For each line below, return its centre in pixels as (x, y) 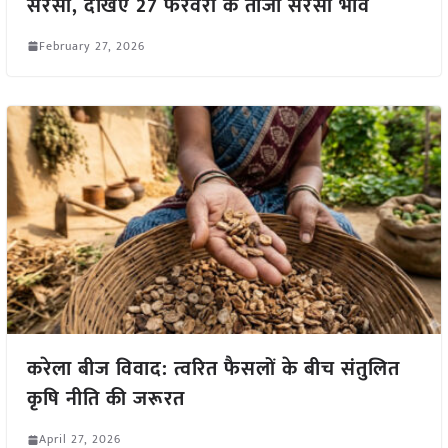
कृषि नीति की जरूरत (105, 399)
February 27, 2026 (91, 45)
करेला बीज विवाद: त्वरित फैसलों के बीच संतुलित (213, 369)
